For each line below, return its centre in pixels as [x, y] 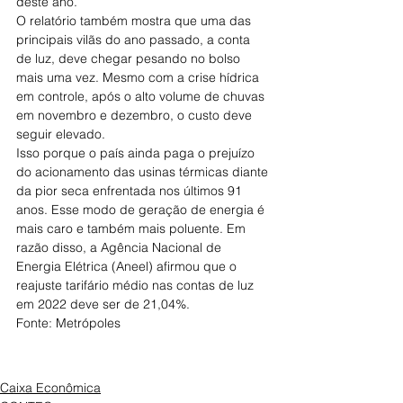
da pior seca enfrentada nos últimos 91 [131, 191]
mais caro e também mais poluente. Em [133, 228]
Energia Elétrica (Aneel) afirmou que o [128, 266]
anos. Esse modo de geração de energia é [142, 210]
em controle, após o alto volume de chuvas [142, 96]
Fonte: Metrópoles [68, 323]
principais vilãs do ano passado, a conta [135, 40]
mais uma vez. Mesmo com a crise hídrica [139, 77]
